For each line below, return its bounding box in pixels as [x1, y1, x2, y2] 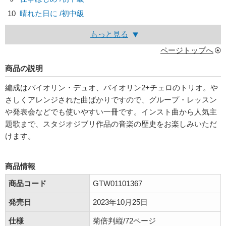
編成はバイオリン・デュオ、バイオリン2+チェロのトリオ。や [5, 83, 218, 92]
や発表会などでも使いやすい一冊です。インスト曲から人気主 [5, 107, 217, 117]
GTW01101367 [93, 179, 142, 188]
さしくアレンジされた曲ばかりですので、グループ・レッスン [5, 95, 217, 104]
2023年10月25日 [93, 198, 148, 207]
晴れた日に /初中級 [20, 9, 84, 18]
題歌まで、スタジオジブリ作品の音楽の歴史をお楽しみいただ [5, 120, 217, 129]
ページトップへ [160, 46, 213, 55]
